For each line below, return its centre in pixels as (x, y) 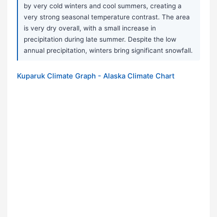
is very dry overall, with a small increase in (90, 28)
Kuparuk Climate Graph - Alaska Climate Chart (96, 76)
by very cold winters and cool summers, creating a (103, 6)
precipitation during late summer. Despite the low (100, 39)
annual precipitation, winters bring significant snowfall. (108, 51)
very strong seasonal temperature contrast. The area (107, 17)
